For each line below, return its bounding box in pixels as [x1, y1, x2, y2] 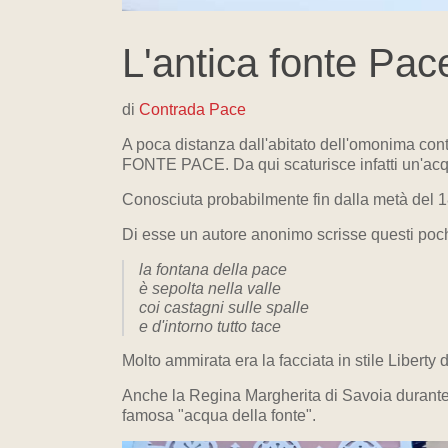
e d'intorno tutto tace [139, 318, 281, 335]
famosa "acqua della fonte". [122, 407, 316, 424]
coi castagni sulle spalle [139, 299, 309, 316]
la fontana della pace [139, 261, 287, 278]
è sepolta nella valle [139, 280, 281, 297]
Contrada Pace [139, 101, 246, 118]
